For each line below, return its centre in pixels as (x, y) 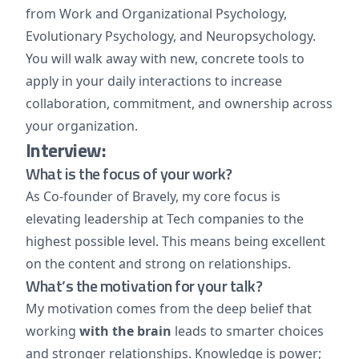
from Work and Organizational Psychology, (156, 14)
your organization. (82, 126)
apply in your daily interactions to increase (154, 81)
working (52, 331)
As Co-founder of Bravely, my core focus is (153, 196)
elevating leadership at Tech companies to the (165, 219)
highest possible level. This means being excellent (175, 241)
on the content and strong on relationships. (158, 264)
